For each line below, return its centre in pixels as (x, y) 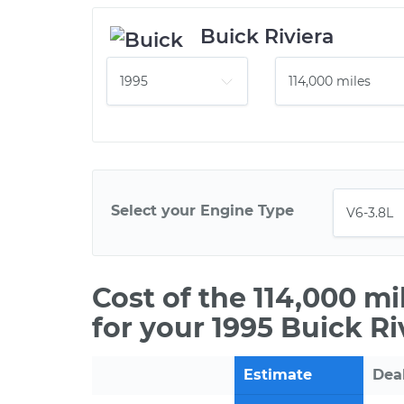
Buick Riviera (267, 37)
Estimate (278, 375)
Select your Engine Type (202, 210)
